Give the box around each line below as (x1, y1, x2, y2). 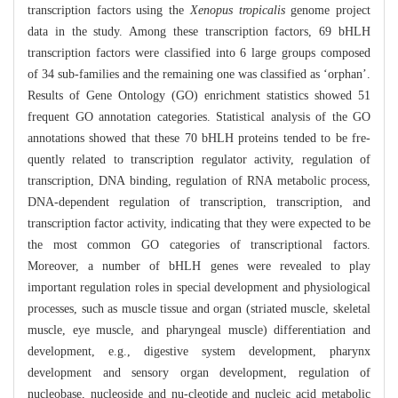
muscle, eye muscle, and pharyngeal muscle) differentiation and (28, 323, 370, 338)
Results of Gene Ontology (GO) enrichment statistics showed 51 (28, 89, 370, 103)
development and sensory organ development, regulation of (28, 366, 370, 380)
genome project (284, 4, 371, 18)
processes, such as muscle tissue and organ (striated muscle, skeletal (28, 302, 370, 316)
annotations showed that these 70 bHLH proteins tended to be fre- (28, 131, 370, 146)
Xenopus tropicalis (189, 4, 285, 18)
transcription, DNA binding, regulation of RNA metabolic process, (28, 174, 370, 188)
